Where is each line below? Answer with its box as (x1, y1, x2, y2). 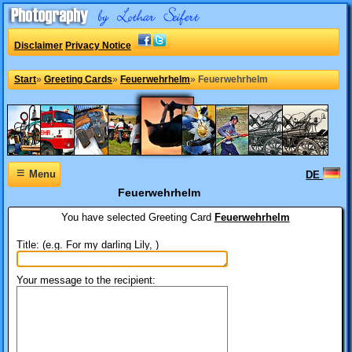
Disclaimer (14, 41, 63, 50)
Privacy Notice (65, 41, 131, 50)
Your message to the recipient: (16, 273, 156, 286)
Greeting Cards (44, 75, 112, 84)
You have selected (60, 211, 148, 223)
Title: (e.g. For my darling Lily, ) (16, 238, 159, 251)
